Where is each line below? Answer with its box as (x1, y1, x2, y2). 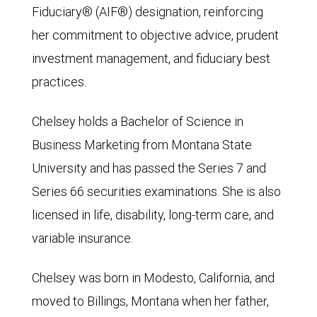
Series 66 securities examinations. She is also (32, 183, 281, 200)
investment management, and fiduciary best (32, 50, 270, 67)
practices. (32, 74, 86, 90)
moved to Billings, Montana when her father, (32, 293, 269, 309)
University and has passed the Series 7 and (32, 160, 266, 176)
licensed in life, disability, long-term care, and (32, 207, 274, 223)
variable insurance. (32, 230, 133, 246)
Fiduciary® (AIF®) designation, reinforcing (32, 4, 263, 20)
